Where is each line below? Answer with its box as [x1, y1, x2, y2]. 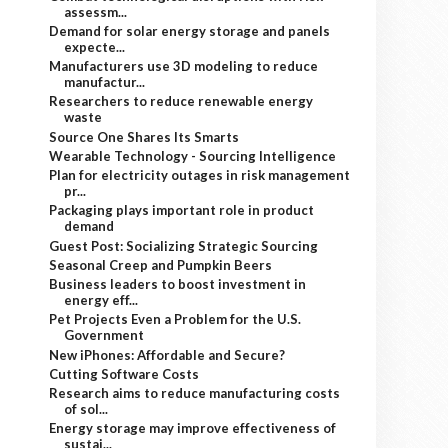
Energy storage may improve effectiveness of [49, 420, 337, 437]
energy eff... [64, 292, 139, 308]
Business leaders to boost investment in [49, 276, 307, 292]
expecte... [64, 38, 126, 55]
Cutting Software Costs [49, 365, 200, 382]
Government [64, 327, 145, 344]
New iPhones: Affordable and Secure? [49, 346, 286, 363]
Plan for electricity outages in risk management [49, 167, 351, 183]
